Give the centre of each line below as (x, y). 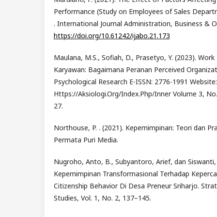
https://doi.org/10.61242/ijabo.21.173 (112, 36)
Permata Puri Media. (86, 140)
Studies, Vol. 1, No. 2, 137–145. (102, 198)
